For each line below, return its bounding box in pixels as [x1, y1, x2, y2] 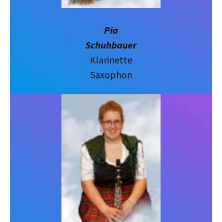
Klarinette [90, 53, 132, 66]
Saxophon [90, 68, 132, 81]
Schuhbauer [85, 38, 137, 51]
